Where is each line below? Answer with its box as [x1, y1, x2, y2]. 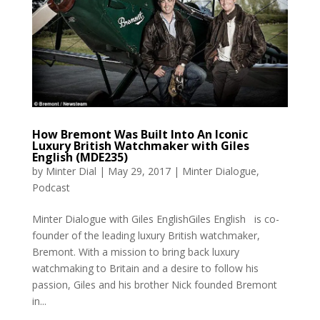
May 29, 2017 [107, 164, 171, 178]
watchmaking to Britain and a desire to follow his [31, 261, 259, 275]
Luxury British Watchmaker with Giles [31, 137, 249, 154]
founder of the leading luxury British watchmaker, [31, 228, 260, 242]
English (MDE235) [31, 149, 128, 165]
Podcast [31, 180, 70, 194]
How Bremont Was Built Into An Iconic [31, 126, 248, 142]
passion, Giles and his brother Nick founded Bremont [31, 277, 277, 291]
